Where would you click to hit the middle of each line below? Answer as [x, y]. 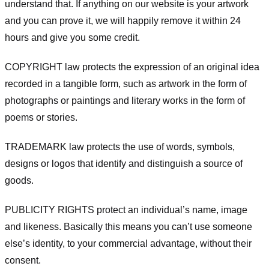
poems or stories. [41, 118]
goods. [19, 180]
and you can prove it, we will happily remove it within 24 [123, 21]
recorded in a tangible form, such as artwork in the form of [126, 84]
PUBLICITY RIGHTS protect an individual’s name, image [126, 210]
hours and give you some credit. [72, 38]
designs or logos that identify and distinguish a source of [124, 163]
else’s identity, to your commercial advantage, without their [128, 243]
